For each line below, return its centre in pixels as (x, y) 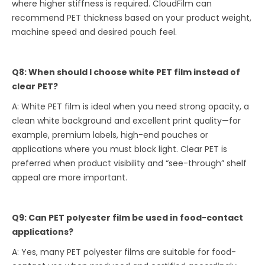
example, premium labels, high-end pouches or (110, 135)
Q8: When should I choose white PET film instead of (126, 72)
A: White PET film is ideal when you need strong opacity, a (131, 107)
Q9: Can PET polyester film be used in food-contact (128, 218)
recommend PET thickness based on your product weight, (132, 18)
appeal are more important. (70, 178)
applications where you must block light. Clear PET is (120, 149)
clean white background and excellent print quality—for (127, 121)
